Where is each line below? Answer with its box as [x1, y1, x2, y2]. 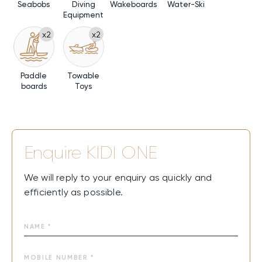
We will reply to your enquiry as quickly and [24, 172, 212, 184]
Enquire [24, 143, 87, 163]
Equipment [63, 11, 104, 20]
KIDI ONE [86, 143, 157, 163]
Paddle [20, 71, 47, 81]
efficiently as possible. [24, 187, 123, 198]
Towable [67, 71, 99, 81]
